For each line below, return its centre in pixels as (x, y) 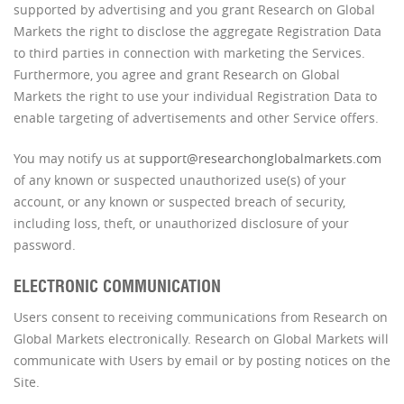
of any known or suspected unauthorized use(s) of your (180, 180)
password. (45, 245)
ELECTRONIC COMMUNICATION (117, 286)
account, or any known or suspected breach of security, (179, 202)
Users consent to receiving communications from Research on (201, 317)
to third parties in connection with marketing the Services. (189, 53)
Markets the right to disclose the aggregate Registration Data (197, 31)
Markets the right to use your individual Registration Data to (195, 96)
